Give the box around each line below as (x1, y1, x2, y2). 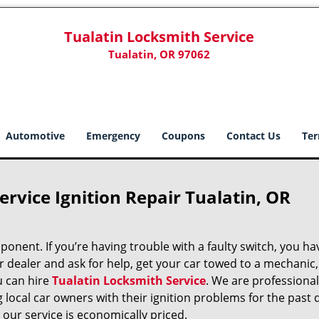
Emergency (86, 129, 140, 142)
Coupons (162, 129, 205, 142)
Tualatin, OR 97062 (108, 47, 211, 61)
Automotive (6, 129, 65, 142)
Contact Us (226, 129, 281, 142)
